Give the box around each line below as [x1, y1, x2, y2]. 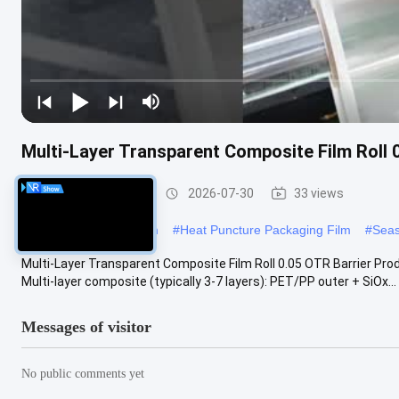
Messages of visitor [21, 317, 151, 336]
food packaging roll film [28, 222, 159, 237]
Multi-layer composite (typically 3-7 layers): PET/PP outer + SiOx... [21, 273, 396, 289]
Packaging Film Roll [39, 185, 148, 200]
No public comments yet [21, 366, 144, 380]
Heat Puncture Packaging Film [180, 222, 351, 237]
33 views [294, 185, 344, 200]
